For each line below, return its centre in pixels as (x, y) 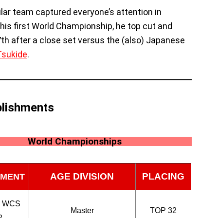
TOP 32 (163, 210)
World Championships (75, 141)
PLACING (163, 176)
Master (82, 210)
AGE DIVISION (82, 176)
